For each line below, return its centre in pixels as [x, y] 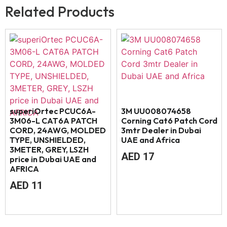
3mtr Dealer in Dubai [161, 130]
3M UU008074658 [156, 111]
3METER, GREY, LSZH [49, 150]
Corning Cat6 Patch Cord [169, 121]
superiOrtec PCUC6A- [53, 111]
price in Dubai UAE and [53, 159]
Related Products [60, 12]
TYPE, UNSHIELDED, [48, 140]
